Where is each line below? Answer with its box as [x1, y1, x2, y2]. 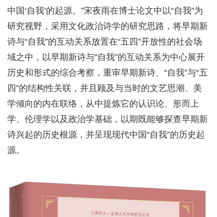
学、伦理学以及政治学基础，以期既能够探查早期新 [7, 114, 208, 124]
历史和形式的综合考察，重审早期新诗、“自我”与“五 [7, 67, 208, 77]
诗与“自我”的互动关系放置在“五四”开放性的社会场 [7, 36, 202, 46]
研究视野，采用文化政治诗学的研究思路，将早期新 [7, 21, 208, 31]
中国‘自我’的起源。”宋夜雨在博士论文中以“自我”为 [7, 5, 203, 15]
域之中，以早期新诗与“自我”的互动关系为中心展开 [7, 52, 205, 62]
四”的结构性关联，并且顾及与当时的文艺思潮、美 [7, 83, 202, 93]
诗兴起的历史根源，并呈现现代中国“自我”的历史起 [7, 129, 205, 139]
